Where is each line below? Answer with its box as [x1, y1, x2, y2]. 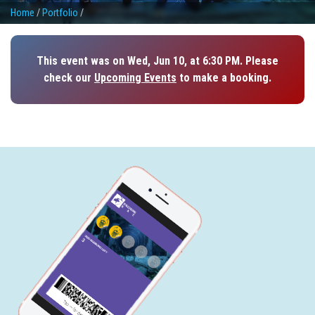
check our [44, 71, 94, 85]
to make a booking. [176, 71, 271, 85]
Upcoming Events [94, 71, 176, 85]
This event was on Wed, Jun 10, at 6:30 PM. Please [37, 54, 278, 68]
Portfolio [42, 7, 78, 19]
